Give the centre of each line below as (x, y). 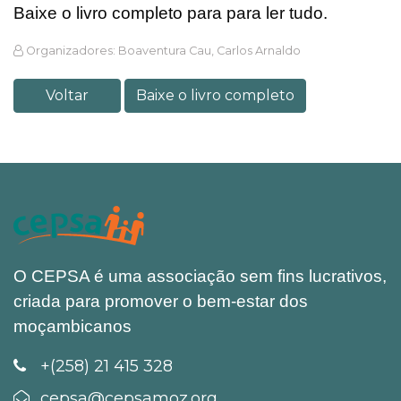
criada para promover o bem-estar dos (161, 301)
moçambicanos (73, 326)
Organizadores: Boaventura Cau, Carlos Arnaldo (163, 51)
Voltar (67, 96)
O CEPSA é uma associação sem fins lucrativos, (200, 276)
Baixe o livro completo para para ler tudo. (173, 13)
